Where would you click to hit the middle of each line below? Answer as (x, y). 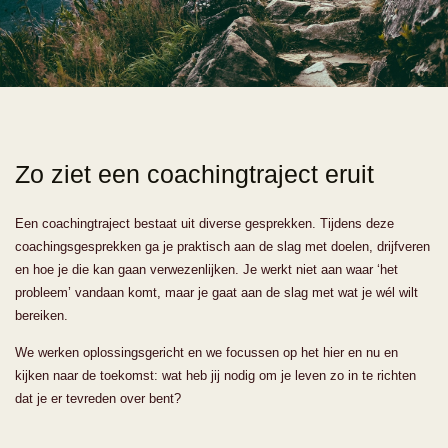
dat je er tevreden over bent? (98, 399)
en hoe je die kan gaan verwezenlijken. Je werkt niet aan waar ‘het (206, 269)
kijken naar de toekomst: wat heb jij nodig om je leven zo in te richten (215, 376)
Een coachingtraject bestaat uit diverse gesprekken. (167, 223)
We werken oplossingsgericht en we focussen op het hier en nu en (206, 353)
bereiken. (41, 315)
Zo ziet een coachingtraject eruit (194, 173)
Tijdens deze (357, 223)
